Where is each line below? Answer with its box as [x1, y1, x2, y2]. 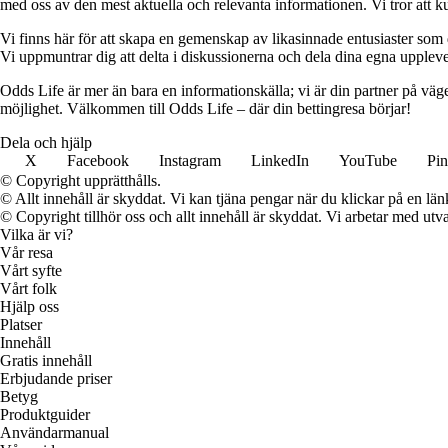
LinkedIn [251, 152, 309, 170]
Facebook [67, 152, 129, 170]
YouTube [339, 152, 397, 170]
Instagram [159, 152, 221, 170]
